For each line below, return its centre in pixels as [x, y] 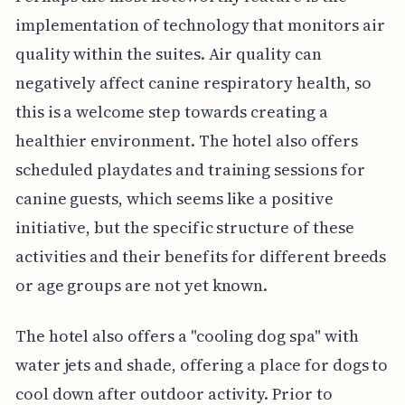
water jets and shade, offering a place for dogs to [202, 365]
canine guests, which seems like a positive [174, 199]
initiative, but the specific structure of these [184, 228]
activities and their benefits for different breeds [201, 257]
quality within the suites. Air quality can [168, 54]
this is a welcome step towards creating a [171, 112]
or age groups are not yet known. [141, 286]
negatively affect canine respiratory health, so [193, 83]
